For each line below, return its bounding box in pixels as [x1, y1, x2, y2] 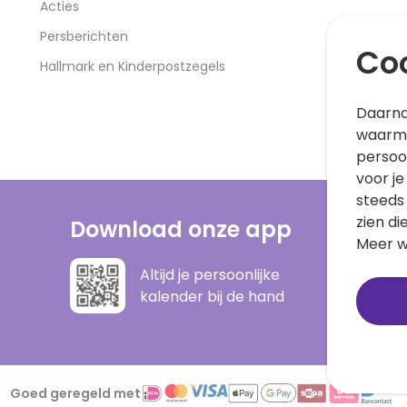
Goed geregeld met [10, 384, 141, 402]
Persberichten [40, 27, 128, 45]
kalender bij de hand [139, 285, 284, 307]
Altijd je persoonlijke [139, 263, 280, 285]
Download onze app [69, 214, 292, 244]
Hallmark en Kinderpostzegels [40, 57, 225, 75]
